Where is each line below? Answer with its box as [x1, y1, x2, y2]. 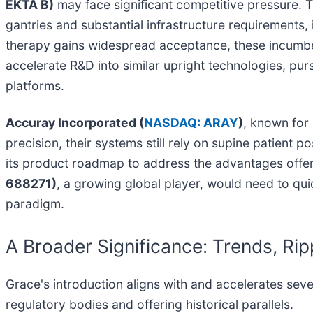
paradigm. [6, 196, 64, 211]
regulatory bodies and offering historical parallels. [6, 296, 293, 312]
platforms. [6, 78, 64, 93]
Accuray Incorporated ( [6, 115, 144, 130]
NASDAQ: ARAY [144, 115, 238, 130]
